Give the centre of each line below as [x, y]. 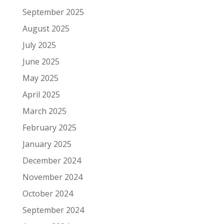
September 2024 [53, 210]
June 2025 [41, 61]
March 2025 [44, 111]
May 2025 [40, 78]
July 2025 [39, 45]
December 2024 [51, 160]
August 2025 [46, 28]
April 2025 [41, 94]
